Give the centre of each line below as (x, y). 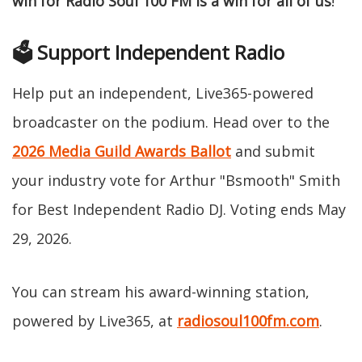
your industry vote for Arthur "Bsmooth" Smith (176, 180)
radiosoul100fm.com (248, 320)
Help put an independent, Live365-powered (163, 93)
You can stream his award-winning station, (161, 291)
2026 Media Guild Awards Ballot (122, 151)
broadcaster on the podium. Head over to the (171, 122)
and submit (273, 151)
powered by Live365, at (95, 320)
